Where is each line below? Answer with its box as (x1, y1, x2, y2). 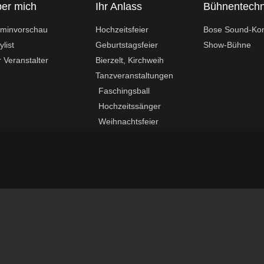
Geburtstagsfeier (95, 40, 159, 50)
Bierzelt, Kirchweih (95, 55, 164, 65)
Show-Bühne (203, 40, 251, 50)
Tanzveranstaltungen (95, 71, 174, 81)
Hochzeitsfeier (95, 25, 149, 35)
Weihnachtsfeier (98, 117, 159, 127)
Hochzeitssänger (98, 101, 161, 111)
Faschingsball (98, 86, 150, 96)
